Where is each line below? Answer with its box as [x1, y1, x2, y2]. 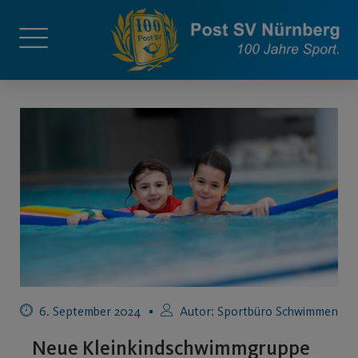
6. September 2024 [39, 303, 141, 319]
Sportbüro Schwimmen [214, 303, 338, 319]
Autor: [180, 303, 214, 319]
